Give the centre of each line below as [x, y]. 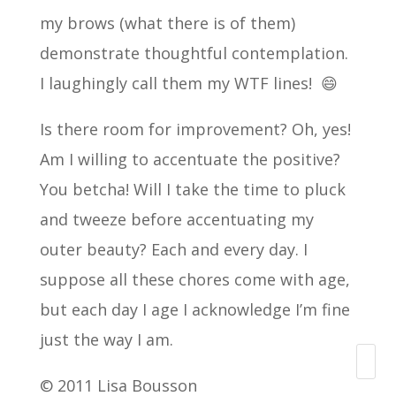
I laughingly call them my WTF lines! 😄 [188, 83]
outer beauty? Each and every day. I [173, 249]
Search [327, 362]
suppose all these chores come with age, [194, 279]
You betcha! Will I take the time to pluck [192, 189]
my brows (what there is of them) [167, 23]
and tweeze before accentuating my [176, 219]
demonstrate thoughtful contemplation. [194, 53]
